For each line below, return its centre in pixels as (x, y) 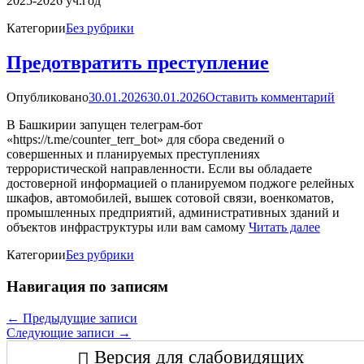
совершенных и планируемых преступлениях (133, 154)
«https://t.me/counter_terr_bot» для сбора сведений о (145, 140)
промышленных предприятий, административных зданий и (173, 213)
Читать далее (284, 227)
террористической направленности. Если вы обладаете (159, 169)
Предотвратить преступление (138, 63)
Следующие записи (62, 332)
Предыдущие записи (78, 318)
